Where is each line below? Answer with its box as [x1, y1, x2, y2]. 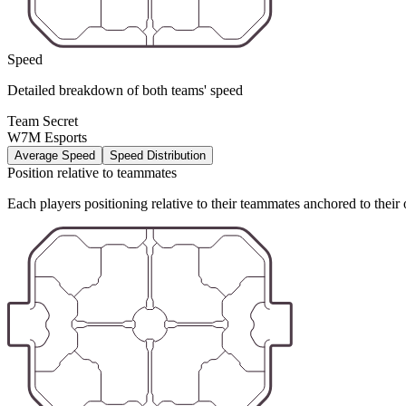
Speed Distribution [110, 149, 206, 163]
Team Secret [7, 113, 78, 130]
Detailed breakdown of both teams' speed [7, 82, 243, 99]
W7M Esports [7, 130, 87, 146]
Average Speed [14, 149, 95, 163]
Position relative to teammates [7, 165, 177, 181]
